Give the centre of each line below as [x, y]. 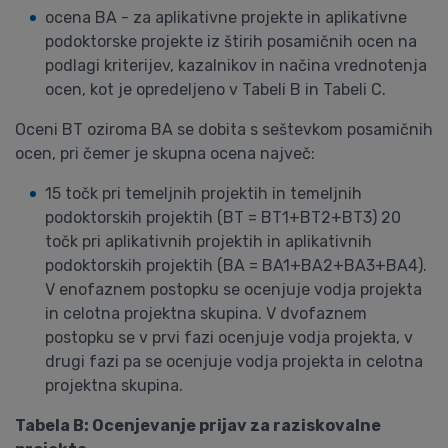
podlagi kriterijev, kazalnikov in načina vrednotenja [236, 65]
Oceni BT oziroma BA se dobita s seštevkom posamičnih [224, 129]
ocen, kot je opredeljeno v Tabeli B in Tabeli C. [215, 89]
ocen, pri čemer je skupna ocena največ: [165, 153]
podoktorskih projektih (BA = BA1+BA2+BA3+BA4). [236, 265]
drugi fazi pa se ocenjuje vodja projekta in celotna [234, 361]
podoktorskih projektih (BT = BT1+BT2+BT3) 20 [223, 217]
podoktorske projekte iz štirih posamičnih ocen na [231, 41]
